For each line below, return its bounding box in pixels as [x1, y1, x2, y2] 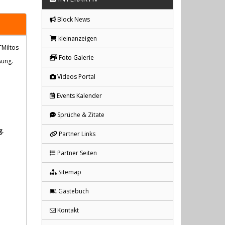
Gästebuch [57, 187, 89, 196]
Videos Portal [56, 72, 95, 81]
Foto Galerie [57, 53, 94, 62]
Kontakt [56, 206, 79, 215]
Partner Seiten [56, 149, 97, 158]
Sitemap [57, 168, 81, 177]
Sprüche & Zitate [56, 110, 104, 120]
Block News [56, 15, 90, 24]
